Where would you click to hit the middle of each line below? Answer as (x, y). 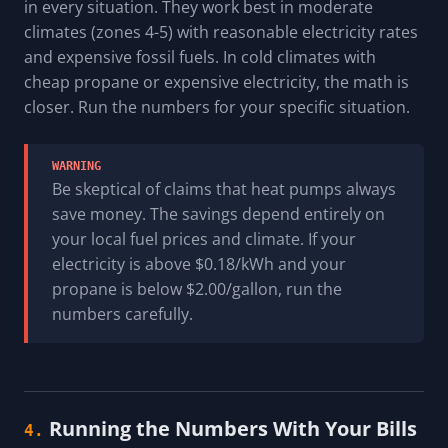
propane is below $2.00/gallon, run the (197, 289)
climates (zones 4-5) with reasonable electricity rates (221, 32)
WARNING (76, 166)
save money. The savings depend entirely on (218, 214)
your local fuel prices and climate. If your (204, 239)
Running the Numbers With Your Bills (233, 429)
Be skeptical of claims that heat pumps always (224, 189)
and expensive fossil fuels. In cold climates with (200, 57)
